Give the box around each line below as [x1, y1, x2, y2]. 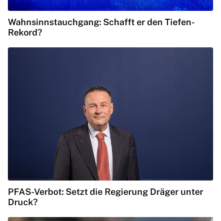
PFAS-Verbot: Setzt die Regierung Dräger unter [8, 186, 203, 197]
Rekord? [8, 27, 42, 38]
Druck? [8, 197, 38, 208]
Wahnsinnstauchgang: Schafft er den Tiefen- [8, 17, 195, 28]
